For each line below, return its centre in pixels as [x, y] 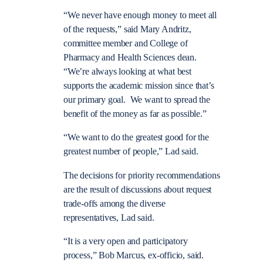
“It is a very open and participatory [126, 241]
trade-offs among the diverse [114, 203]
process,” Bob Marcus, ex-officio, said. [135, 255]
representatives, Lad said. [109, 218]
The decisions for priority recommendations [142, 175]
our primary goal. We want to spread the [137, 100]
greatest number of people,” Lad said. [131, 152]
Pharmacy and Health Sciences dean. [130, 58]
